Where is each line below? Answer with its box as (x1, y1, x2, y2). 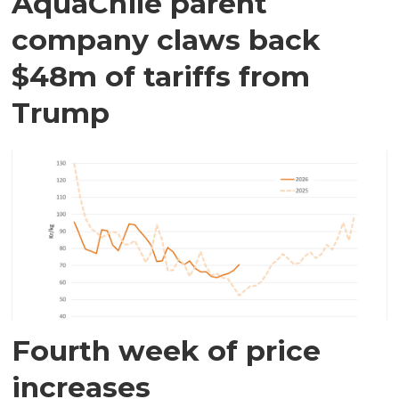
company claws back (12, 21, 322, 57)
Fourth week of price (12, 333, 322, 369)
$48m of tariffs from (12, 58, 311, 94)
